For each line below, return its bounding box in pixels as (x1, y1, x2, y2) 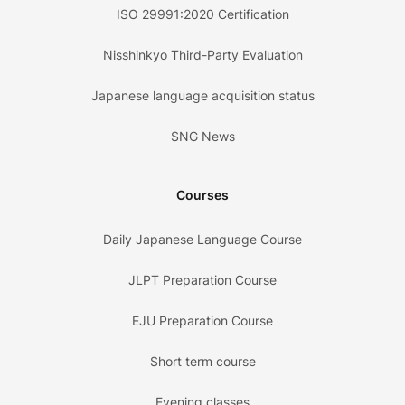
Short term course (149, 353, 256, 369)
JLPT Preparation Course (128, 272, 277, 287)
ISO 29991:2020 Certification (116, 6, 289, 22)
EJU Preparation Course (132, 313, 273, 328)
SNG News (170, 128, 235, 144)
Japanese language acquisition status (90, 88, 315, 103)
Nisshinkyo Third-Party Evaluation (102, 47, 303, 62)
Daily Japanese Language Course (103, 231, 302, 247)
